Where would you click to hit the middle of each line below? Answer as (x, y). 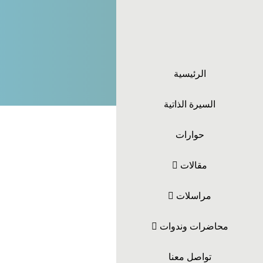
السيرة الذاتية (190, 104)
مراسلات (193, 196)
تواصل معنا (190, 257)
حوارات (190, 135)
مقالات (193, 165)
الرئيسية (190, 74)
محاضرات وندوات (193, 226)
